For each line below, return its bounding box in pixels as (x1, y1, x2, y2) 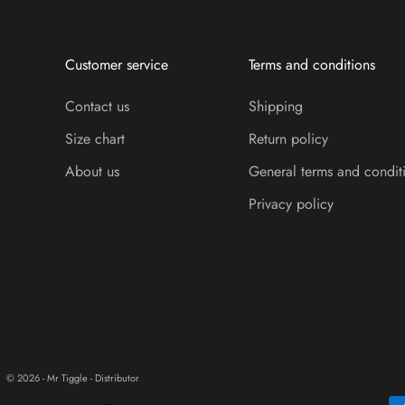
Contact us (65, 96, 130, 118)
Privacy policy (248, 193, 334, 215)
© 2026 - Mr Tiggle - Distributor (5, 370, 139, 385)
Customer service (65, 54, 169, 76)
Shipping (248, 96, 303, 118)
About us (65, 161, 120, 183)
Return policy (248, 128, 328, 150)
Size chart (65, 128, 126, 150)
